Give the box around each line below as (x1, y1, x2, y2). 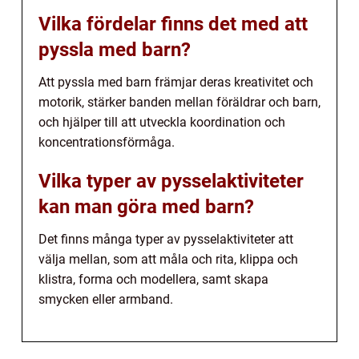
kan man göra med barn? (38, 195, 254, 218)
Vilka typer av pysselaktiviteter (38, 169, 304, 192)
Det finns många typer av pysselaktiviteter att (38, 231, 293, 247)
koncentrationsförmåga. (38, 134, 175, 150)
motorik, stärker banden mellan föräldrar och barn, (38, 94, 321, 110)
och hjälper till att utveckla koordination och (38, 114, 285, 130)
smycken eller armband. (38, 291, 173, 307)
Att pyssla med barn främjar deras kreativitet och (38, 74, 313, 90)
